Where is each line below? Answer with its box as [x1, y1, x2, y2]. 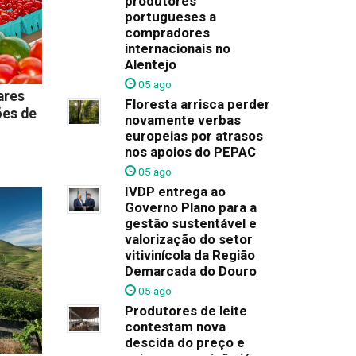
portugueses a [124, 9, 216, 25]
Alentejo [124, 56, 176, 72]
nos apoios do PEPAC [124, 144, 256, 160]
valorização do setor [124, 231, 253, 247]
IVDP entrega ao [124, 184, 226, 199]
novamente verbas [124, 112, 241, 128]
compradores [124, 25, 210, 41]
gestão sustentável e [124, 215, 257, 231]
